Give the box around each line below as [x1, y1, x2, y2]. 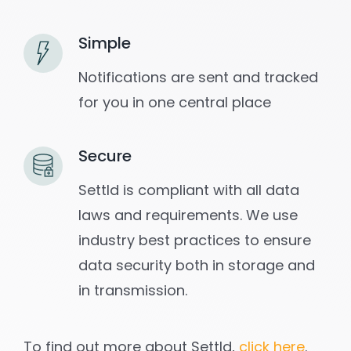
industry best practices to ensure [78, 230, 311, 251]
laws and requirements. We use [78, 205, 298, 226]
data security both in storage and [78, 255, 315, 276]
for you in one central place [78, 92, 271, 113]
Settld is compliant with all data [78, 180, 299, 201]
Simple [78, 32, 131, 55]
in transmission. [78, 280, 187, 301]
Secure [78, 145, 132, 168]
